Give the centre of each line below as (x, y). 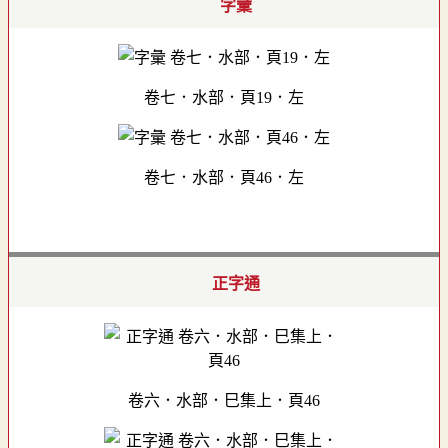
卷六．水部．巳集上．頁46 (224, 400)
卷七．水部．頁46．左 (224, 178)
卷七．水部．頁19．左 (224, 98)
